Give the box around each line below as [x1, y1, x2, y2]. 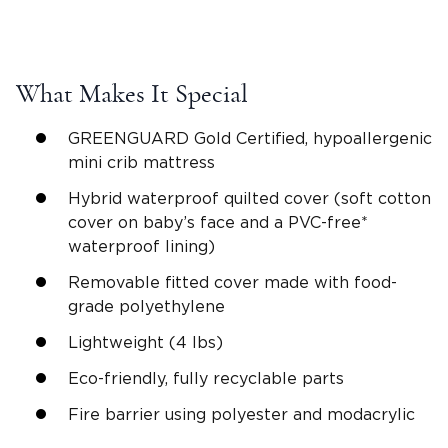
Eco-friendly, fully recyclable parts [68, 371, 344, 388]
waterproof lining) [68, 239, 215, 256]
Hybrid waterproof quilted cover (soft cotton [68, 191, 431, 208]
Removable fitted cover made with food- [68, 275, 397, 292]
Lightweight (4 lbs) [68, 335, 223, 352]
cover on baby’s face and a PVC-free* [68, 215, 368, 232]
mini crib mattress [68, 155, 215, 172]
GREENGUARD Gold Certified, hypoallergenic [68, 131, 432, 148]
